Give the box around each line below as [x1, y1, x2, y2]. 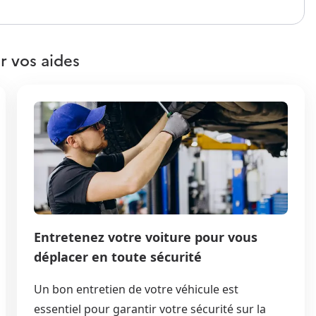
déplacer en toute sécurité [34, 248, 202, 265]
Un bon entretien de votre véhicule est [34, 281, 238, 297]
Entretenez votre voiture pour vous [34, 228, 257, 245]
